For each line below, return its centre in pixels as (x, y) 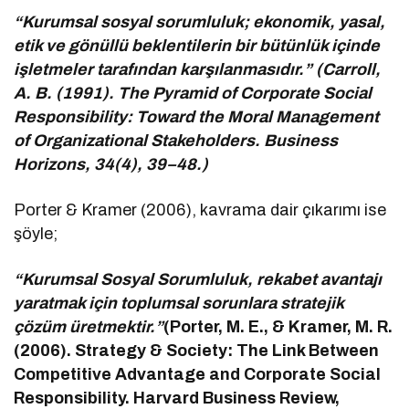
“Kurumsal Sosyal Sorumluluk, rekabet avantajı (198, 280)
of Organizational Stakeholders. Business (176, 141)
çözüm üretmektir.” (89, 327)
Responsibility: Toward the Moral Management (197, 117)
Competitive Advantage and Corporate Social (198, 375)
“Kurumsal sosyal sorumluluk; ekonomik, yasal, (200, 22)
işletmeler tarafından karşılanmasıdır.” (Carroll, (198, 70)
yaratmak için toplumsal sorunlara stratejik (179, 304)
